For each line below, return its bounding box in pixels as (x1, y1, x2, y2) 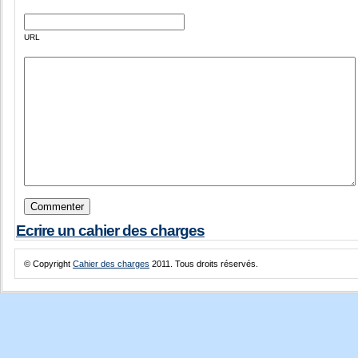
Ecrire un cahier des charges (16, 222, 205, 239)
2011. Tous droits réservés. (149, 259, 258, 268)
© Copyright (24, 259, 73, 268)
